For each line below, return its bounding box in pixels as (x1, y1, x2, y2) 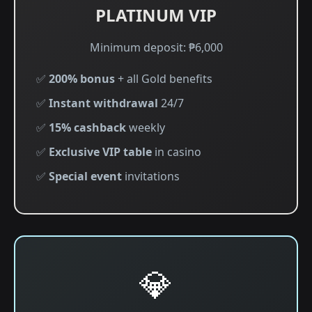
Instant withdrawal (49, 95, 158, 111)
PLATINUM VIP (95, 3, 217, 26)
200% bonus (49, 71, 115, 86)
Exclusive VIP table (49, 144, 152, 159)
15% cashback (49, 120, 126, 135)
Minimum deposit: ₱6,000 (89, 40, 223, 55)
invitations (122, 169, 180, 184)
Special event (49, 169, 122, 184)
